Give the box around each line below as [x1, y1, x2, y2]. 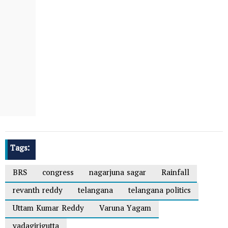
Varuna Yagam [99, 201, 151, 219]
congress [42, 165, 74, 183]
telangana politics [128, 183, 191, 201]
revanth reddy [13, 183, 63, 201]
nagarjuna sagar [89, 165, 146, 183]
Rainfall [161, 165, 189, 183]
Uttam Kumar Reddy [13, 201, 84, 219]
